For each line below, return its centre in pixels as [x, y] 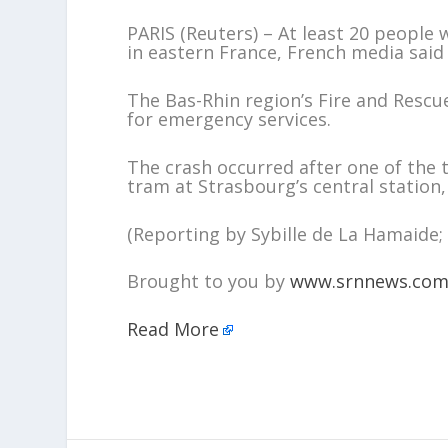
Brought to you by [209, 281]
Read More [173, 329]
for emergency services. [229, 119]
